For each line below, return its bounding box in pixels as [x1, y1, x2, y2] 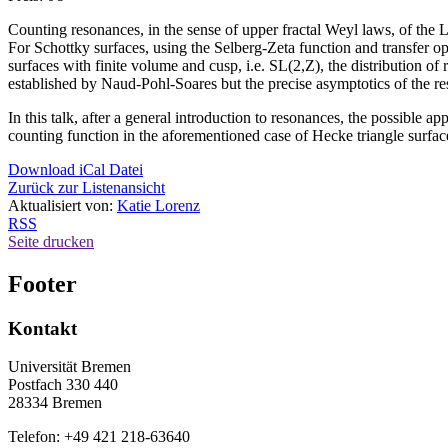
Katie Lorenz [117, 196, 200, 214]
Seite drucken [8, 232, 94, 250]
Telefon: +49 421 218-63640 [8, 428, 190, 446]
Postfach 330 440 [8, 376, 118, 394]
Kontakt [8, 317, 77, 339]
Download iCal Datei [8, 160, 143, 178]
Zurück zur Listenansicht [8, 178, 165, 196]
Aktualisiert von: [8, 196, 117, 214]
